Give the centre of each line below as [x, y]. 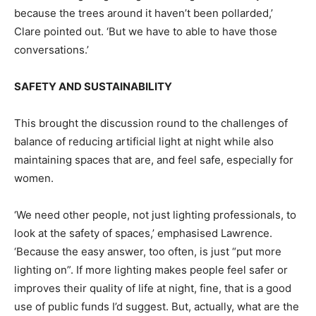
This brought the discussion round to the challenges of [151, 123]
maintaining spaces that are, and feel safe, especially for [154, 159]
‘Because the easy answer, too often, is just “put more [148, 251]
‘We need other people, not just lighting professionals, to [155, 214]
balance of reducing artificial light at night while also [144, 141]
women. [34, 178]
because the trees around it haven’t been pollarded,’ [144, 13]
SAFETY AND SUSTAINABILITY [93, 86]
